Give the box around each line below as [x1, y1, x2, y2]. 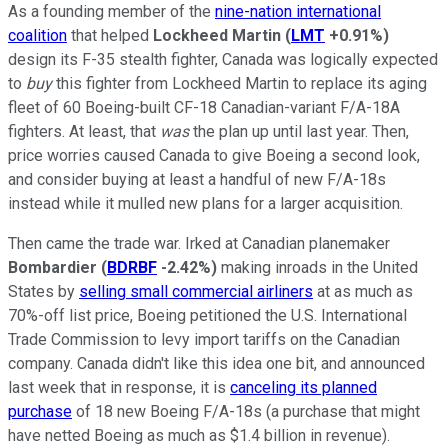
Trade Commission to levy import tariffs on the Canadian [8, 329, 400, 349]
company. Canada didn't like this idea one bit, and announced [8, 353, 425, 373]
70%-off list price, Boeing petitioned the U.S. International [8, 305, 407, 325]
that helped [67, 25, 153, 45]
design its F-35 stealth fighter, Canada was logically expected [8, 49, 438, 69]
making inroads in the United [217, 257, 418, 277]
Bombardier [8, 257, 97, 277]
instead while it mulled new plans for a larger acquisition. [8, 193, 403, 213]
